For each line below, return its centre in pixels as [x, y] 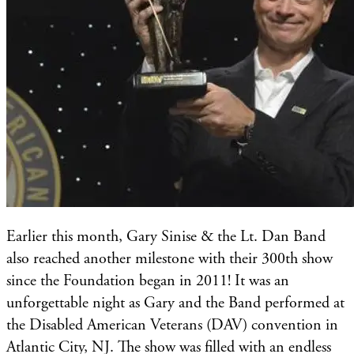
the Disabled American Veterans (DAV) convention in [172, 325]
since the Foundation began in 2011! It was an [148, 281]
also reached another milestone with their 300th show [169, 258]
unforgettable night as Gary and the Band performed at [175, 303]
